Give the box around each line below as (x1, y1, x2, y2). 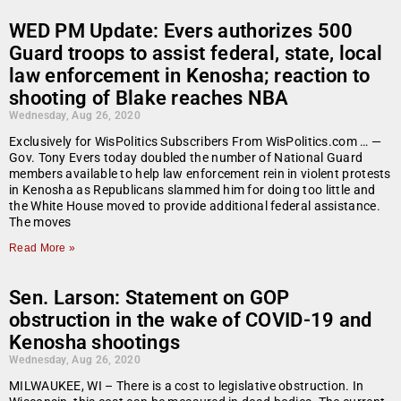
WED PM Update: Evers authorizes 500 (9, 20, 354, 43)
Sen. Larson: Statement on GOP (9, 286, 290, 310)
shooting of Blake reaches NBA (9, 87, 289, 110)
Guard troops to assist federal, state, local (9, 42, 383, 65)
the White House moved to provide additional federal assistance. (9, 199, 380, 214)
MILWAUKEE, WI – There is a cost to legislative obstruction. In (9, 379, 364, 394)
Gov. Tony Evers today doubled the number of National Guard (9, 150, 363, 166)
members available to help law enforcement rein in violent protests (9, 166, 391, 182)
